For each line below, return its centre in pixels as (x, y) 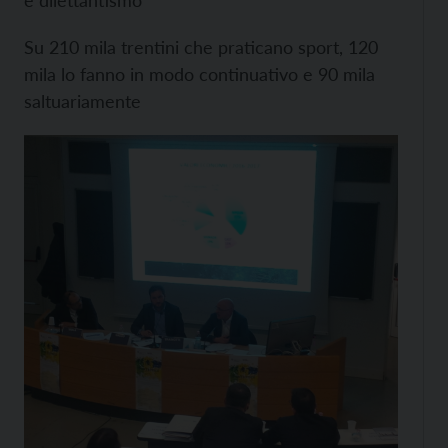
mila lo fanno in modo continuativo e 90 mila (199, 74)
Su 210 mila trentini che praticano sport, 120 (201, 47)
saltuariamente (82, 101)
